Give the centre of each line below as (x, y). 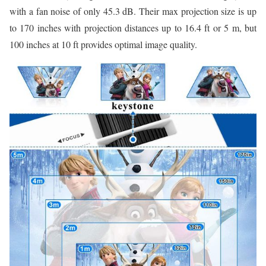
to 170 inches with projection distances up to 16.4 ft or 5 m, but (133, 28)
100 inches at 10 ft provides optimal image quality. (103, 45)
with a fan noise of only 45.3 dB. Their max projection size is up (133, 11)
